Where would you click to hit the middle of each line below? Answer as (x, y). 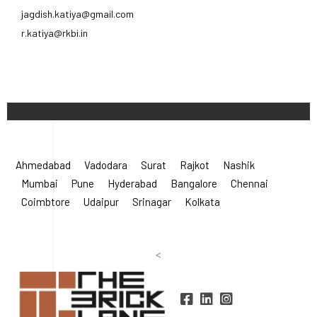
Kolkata (202, 201)
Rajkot (195, 165)
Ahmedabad (43, 165)
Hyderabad (132, 183)
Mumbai (40, 183)
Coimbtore (46, 201)
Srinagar (152, 201)
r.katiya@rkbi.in (54, 33)
